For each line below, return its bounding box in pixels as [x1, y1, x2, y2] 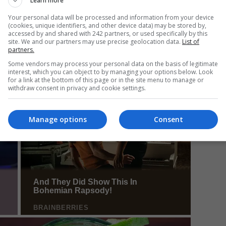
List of [182, 37, 199, 46]
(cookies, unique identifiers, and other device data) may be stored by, [8, 21, 206, 30]
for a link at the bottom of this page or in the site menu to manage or [8, 75, 204, 84]
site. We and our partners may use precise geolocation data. [8, 37, 182, 46]
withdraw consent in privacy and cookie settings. [8, 83, 146, 92]
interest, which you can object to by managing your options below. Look [8, 67, 213, 76]
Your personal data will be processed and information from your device [8, 13, 214, 22]
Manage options [28, 115, 87, 124]
